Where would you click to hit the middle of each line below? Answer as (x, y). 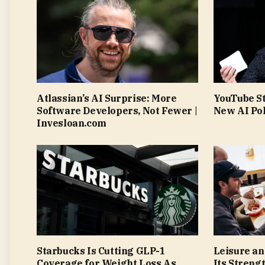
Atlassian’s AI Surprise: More (107, 98)
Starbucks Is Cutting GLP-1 (101, 251)
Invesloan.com (72, 123)
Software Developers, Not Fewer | (117, 110)
